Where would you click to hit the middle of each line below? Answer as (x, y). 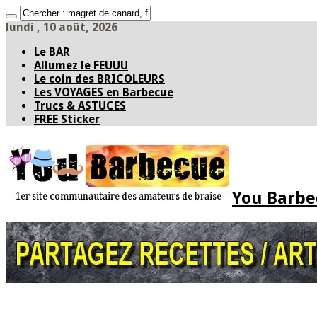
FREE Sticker (67, 119)
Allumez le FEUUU (81, 65)
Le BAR (52, 52)
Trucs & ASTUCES (80, 106)
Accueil (50, 299)
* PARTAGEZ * (63, 309)
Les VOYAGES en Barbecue (104, 92)
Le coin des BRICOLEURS (99, 79)
